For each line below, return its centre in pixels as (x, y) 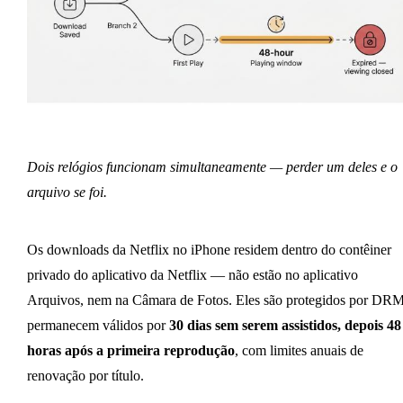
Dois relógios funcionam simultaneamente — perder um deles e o (212, 167)
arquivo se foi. (67, 193)
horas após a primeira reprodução (130, 351)
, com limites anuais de (299, 351)
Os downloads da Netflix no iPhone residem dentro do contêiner (209, 250)
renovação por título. (85, 376)
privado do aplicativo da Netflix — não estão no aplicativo (192, 275)
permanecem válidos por (98, 326)
